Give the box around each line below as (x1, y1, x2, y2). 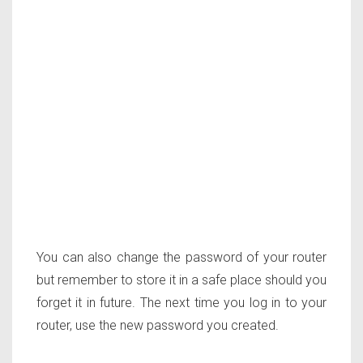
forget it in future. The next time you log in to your (36, 295, 327, 311)
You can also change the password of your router (36, 250, 327, 266)
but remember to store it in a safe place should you (36, 272, 327, 288)
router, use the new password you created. (36, 318, 279, 334)
